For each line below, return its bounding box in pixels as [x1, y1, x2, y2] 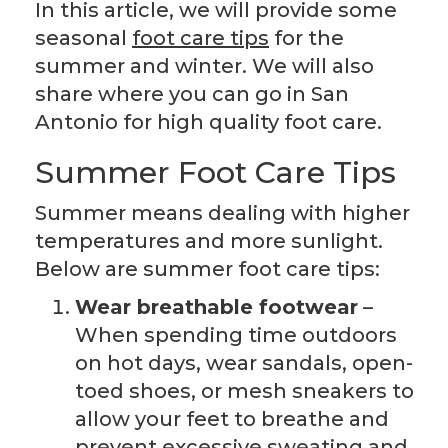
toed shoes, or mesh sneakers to [75, 379, 414, 404]
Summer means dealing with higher [35, 201, 410, 226]
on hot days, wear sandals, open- [75, 351, 413, 376]
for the [269, 26, 344, 51]
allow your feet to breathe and [75, 407, 389, 432]
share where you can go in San [35, 82, 349, 107]
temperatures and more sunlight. [35, 229, 383, 254]
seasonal [35, 26, 132, 51]
